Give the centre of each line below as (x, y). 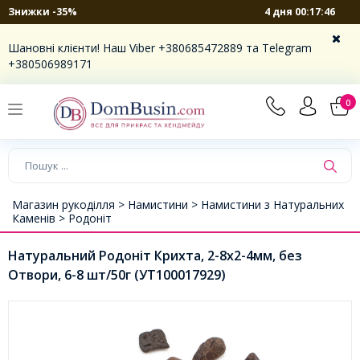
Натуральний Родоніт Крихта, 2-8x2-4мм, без (155, 255)
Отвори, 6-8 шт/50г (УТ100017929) (117, 274)
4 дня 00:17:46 (300, 11)
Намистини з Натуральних (272, 204)
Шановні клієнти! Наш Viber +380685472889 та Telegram (160, 48)
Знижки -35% (43, 12)
